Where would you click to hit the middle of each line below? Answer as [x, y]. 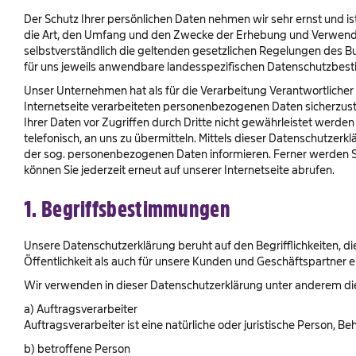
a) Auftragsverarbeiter [81, 309]
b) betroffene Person [77, 348]
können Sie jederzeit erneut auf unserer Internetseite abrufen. [179, 170]
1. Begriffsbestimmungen [127, 209]
